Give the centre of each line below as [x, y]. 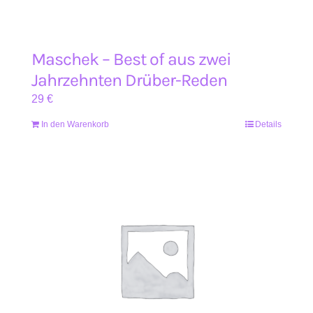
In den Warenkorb [75, 124]
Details [268, 124]
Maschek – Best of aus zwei [131, 59]
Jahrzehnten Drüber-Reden [129, 80]
